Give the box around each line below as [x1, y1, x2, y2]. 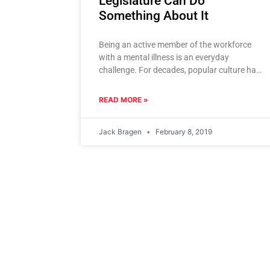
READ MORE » [99, 95, 149, 105]
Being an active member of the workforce [99, 40, 252, 50]
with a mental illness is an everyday [99, 52, 230, 63]
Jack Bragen [99, 127, 144, 137]
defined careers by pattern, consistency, [99, 78, 246, 88]
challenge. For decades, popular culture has [99, 65, 261, 75]
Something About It [99, 8, 209, 24]
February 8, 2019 [154, 127, 213, 137]
